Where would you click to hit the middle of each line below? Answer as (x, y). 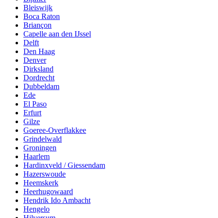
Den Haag (39, 52)
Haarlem (36, 157)
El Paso (35, 104)
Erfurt (32, 113)
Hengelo (36, 209)
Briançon (37, 25)
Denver (35, 60)
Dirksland (38, 69)
